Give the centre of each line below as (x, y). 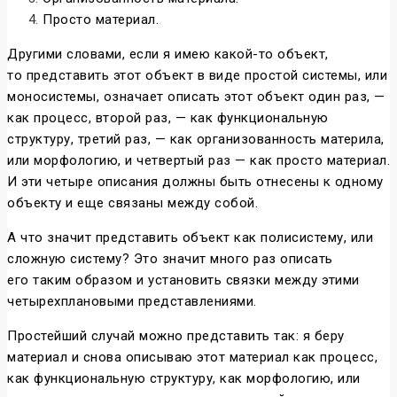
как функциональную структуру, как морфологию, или (184, 379)
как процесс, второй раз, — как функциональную (168, 118)
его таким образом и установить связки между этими (183, 280)
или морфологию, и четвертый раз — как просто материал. (198, 161)
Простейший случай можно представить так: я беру (176, 336)
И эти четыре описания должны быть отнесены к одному (195, 182)
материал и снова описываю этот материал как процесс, (192, 358)
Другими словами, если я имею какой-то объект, (168, 54)
